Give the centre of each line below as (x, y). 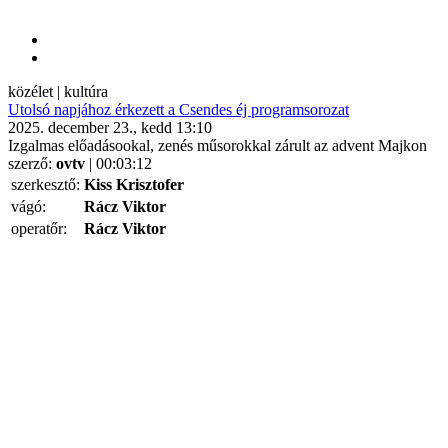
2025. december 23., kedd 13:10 (110, 127)
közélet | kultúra (58, 91)
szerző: (32, 163)
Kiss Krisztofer (134, 184)
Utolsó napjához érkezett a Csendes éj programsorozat (178, 109)
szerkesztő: (45, 184)
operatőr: (39, 228)
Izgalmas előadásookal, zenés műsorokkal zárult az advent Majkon (217, 145)
